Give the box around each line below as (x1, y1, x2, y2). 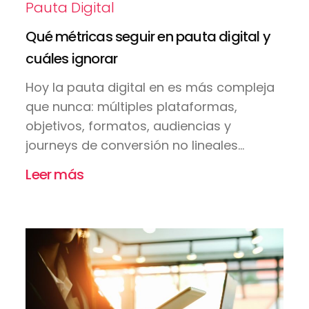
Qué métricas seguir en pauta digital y (26, 27, 270, 47)
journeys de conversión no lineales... (26, 137, 245, 154)
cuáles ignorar (26, 49, 118, 69)
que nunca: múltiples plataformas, (26, 98, 238, 116)
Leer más (26, 165, 83, 185)
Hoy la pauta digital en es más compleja (26, 79, 275, 97)
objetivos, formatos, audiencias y (26, 117, 232, 135)
